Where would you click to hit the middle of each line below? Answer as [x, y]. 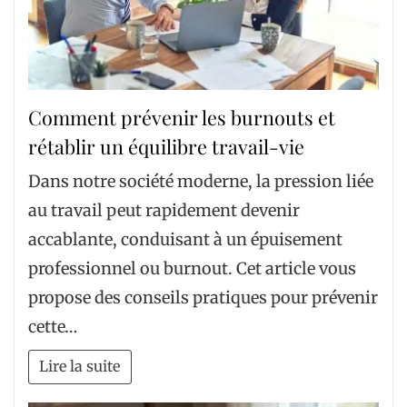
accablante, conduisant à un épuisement [185, 240]
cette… [53, 327]
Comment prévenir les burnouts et [182, 117]
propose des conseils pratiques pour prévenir [203, 298]
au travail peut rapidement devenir [164, 211]
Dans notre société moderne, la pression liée [201, 182]
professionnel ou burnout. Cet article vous [192, 269]
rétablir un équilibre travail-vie [166, 146]
